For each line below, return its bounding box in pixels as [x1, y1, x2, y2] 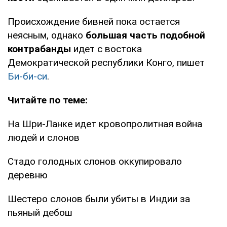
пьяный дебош [8, 206, 72, 218]
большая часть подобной [86, 29, 205, 41]
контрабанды [8, 43, 71, 55]
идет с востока [71, 43, 142, 55]
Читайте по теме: [8, 94, 88, 106]
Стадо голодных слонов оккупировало [8, 155, 182, 167]
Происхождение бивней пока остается [8, 15, 180, 27]
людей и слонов [8, 131, 80, 143]
